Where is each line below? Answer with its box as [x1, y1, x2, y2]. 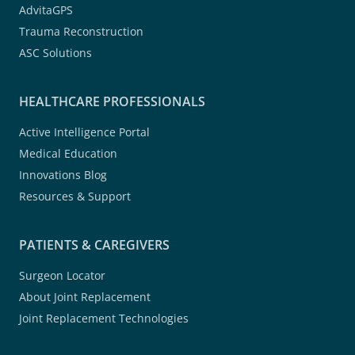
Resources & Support [19, 188, 131, 204]
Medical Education [19, 145, 117, 161]
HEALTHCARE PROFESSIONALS [19, 92, 205, 110]
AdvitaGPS [19, 2, 73, 17]
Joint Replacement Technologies [19, 310, 189, 326]
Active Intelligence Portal [19, 124, 150, 139]
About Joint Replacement [19, 288, 151, 304]
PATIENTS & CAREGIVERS [19, 235, 170, 254]
